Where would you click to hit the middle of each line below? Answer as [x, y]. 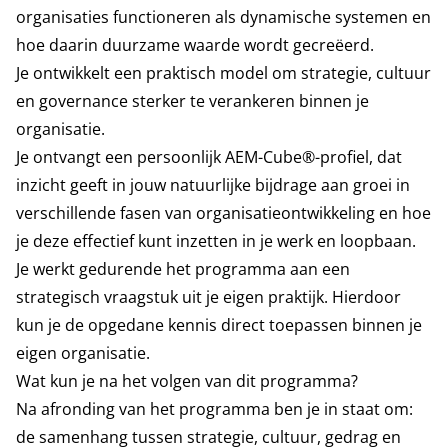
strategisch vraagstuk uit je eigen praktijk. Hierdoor [208, 297]
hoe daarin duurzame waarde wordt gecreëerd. [195, 45]
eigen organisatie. [83, 353]
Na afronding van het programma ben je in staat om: [214, 409]
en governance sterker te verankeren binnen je [192, 101]
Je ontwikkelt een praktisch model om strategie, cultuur [223, 73]
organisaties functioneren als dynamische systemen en [223, 17]
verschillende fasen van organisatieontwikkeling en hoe [223, 213]
